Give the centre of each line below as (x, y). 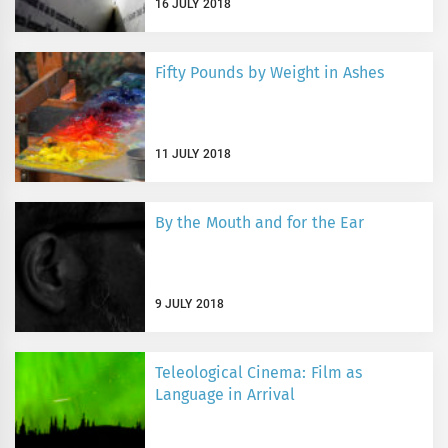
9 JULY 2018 (189, 304)
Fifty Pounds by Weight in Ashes (269, 73)
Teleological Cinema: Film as (258, 373)
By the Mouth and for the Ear (259, 223)
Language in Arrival (225, 395)
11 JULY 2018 (193, 154)
